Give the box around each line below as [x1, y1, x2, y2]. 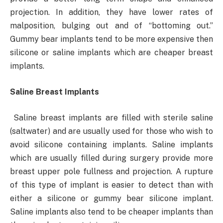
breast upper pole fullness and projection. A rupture [10, 166, 213, 176]
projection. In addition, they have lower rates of [10, 7, 213, 17]
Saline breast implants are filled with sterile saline [13, 112, 213, 122]
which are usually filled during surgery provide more [10, 153, 213, 163]
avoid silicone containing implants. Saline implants [10, 139, 213, 149]
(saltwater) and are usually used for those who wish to [10, 126, 213, 136]
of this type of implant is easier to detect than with [10, 180, 213, 190]
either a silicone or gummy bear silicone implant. [10, 193, 213, 203]
